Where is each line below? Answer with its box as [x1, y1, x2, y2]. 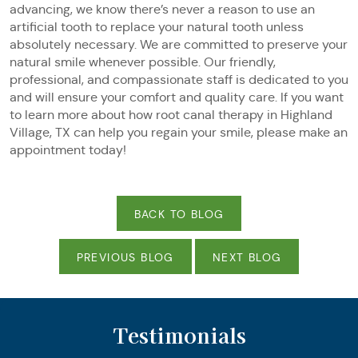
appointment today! [10, 142, 126, 157]
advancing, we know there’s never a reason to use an [10, 2, 315, 17]
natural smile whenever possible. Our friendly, [10, 54, 276, 70]
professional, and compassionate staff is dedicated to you [10, 72, 348, 87]
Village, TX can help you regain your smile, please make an [10, 125, 348, 140]
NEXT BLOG [212, 250, 282, 265]
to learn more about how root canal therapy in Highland [10, 107, 332, 122]
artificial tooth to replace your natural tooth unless [10, 19, 304, 34]
